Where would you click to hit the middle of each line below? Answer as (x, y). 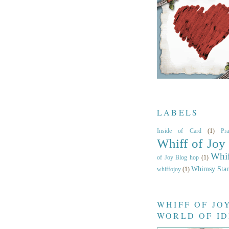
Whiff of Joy (191, 143)
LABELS (178, 112)
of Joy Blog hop (178, 157)
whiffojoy (169, 169)
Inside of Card (179, 131)
